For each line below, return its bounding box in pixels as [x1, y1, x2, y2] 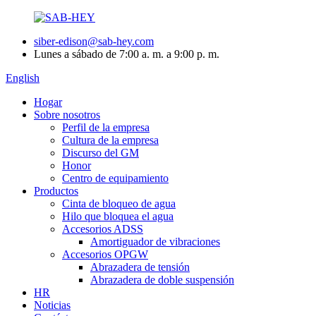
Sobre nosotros [34, 109, 100, 121]
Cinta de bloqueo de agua [62, 197, 176, 209]
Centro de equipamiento [62, 172, 169, 184]
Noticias [34, 299, 71, 311]
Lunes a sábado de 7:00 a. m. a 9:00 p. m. [34, 48, 219, 60]
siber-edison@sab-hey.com [34, 35, 154, 47]
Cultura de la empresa [62, 134, 159, 146]
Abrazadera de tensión [90, 261, 190, 273]
